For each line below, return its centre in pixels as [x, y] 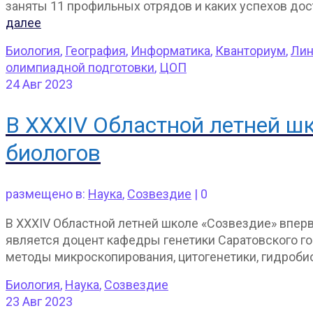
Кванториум [250, 50]
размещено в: [47, 194]
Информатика [170, 50]
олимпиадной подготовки [80, 67]
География [95, 50]
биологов [53, 153]
